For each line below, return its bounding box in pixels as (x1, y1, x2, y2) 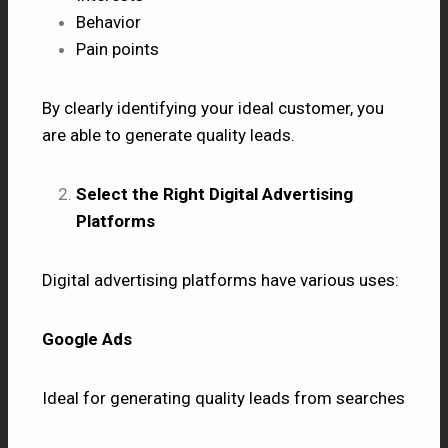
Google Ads (42, 328, 132, 349)
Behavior (76, 11, 141, 32)
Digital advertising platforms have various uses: (42, 269, 399, 290)
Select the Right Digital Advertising (76, 183, 353, 204)
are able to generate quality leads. (42, 124, 299, 145)
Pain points (76, 38, 159, 59)
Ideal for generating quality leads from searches (42, 387, 405, 408)
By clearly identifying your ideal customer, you (42, 97, 384, 118)
